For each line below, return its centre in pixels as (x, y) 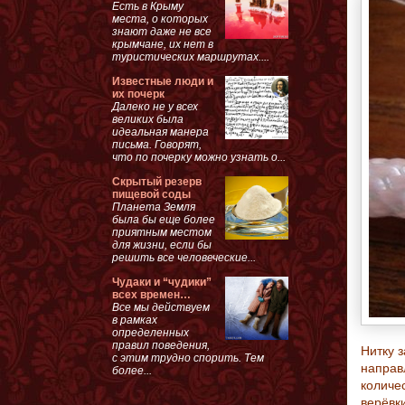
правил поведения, (161, 345)
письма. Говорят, (157, 144)
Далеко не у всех (155, 106)
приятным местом (162, 232)
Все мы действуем (161, 307)
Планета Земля (154, 207)
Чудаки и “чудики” (162, 282)
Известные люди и (163, 81)
